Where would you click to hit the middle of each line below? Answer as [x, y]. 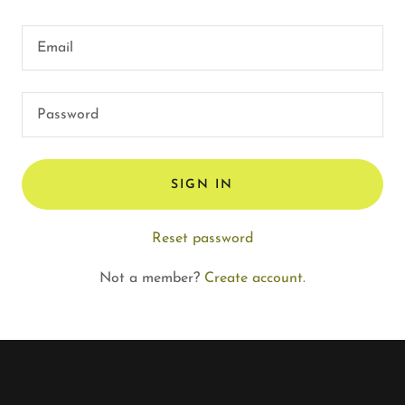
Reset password [202, 239]
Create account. [255, 278]
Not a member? [150, 278]
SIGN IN [202, 184]
